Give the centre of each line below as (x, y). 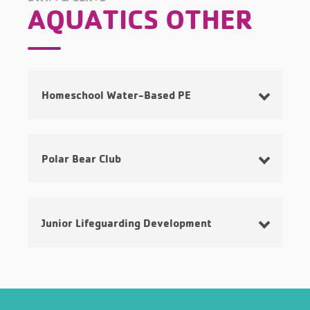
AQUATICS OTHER (140, 19)
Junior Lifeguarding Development (127, 222)
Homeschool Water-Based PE (116, 95)
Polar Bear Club (81, 159)
